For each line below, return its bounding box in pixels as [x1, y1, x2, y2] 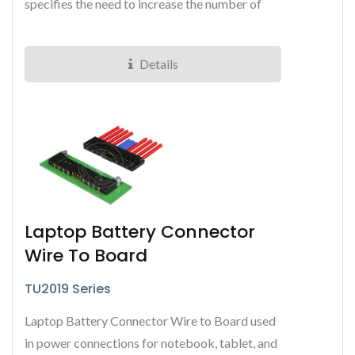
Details [139, 56, 178, 72]
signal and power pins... [25, 18, 147, 34]
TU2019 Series [25, 280, 111, 299]
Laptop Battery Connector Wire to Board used [25, 313, 276, 329]
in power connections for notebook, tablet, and [25, 335, 277, 351]
